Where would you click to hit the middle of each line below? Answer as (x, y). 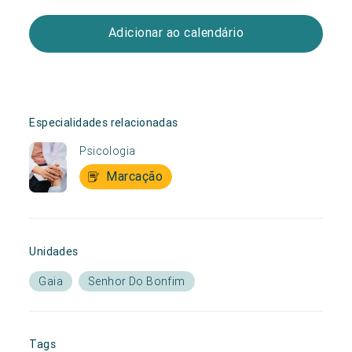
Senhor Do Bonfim (137, 281)
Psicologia (108, 150)
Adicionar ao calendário (176, 33)
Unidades (54, 251)
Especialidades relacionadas (104, 122)
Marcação (135, 176)
